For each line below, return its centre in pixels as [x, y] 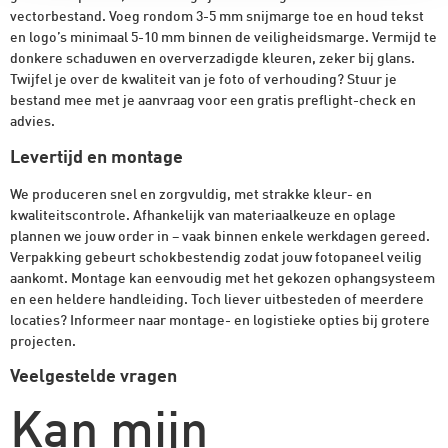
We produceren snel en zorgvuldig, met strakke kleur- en [191, 194]
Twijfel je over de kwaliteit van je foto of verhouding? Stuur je [203, 80]
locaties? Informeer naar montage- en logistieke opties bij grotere [220, 320]
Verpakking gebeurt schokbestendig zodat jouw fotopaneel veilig [216, 257]
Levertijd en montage [96, 157]
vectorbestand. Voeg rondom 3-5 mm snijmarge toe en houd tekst [217, 17]
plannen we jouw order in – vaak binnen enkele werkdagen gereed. [220, 236]
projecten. [43, 341]
